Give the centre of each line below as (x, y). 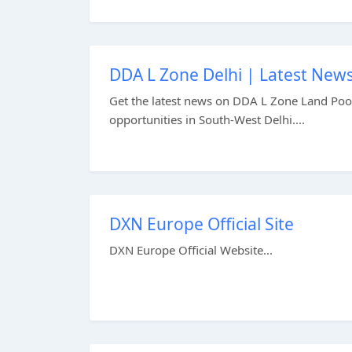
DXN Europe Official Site (202, 224)
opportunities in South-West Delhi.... (207, 119)
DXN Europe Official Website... (191, 250)
